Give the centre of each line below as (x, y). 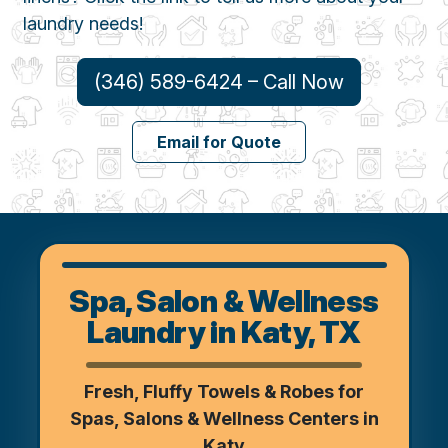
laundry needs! (83, 24)
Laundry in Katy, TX (224, 332)
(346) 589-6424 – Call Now (219, 82)
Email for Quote (219, 142)
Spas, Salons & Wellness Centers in (224, 419)
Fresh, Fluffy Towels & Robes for (224, 392)
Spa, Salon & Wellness (224, 301)
